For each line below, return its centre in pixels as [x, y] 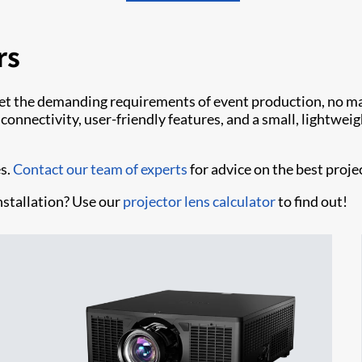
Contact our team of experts [100, 168]
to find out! [313, 201]
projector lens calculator [200, 201]
